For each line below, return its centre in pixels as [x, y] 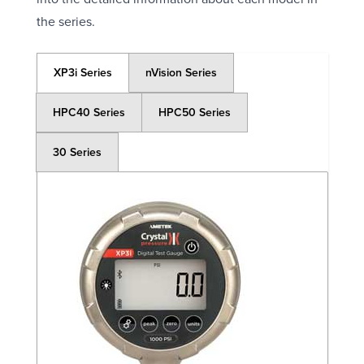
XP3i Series [82, 72]
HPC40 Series [89, 112]
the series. [65, 21]
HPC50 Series [194, 112]
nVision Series [181, 72]
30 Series [77, 152]
